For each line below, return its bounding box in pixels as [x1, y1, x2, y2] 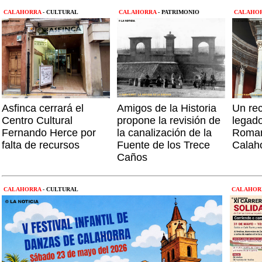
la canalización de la [117, 127, 212, 139]
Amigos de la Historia [117, 102, 216, 114]
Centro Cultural [2, 115, 73, 126]
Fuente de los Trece [117, 139, 210, 151]
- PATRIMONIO [158, 9, 199, 15]
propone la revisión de [117, 115, 220, 126]
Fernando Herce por [2, 127, 96, 139]
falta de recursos [2, 139, 80, 151]
